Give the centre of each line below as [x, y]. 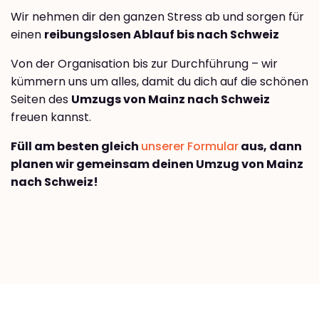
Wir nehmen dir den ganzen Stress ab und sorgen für [157, 17]
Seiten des [41, 100]
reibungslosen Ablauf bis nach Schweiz [162, 35]
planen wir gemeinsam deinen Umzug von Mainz [157, 164]
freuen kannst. [51, 117]
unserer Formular [190, 147]
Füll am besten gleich [76, 147]
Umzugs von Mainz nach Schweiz [171, 100]
